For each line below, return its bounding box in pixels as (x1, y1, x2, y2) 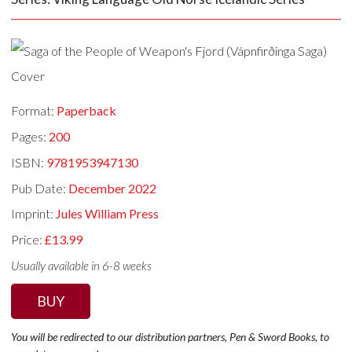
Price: (11, 232, 46, 247)
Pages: (11, 129, 49, 145)
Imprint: (11, 206, 57, 222)
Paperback (57, 103, 117, 119)
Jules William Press (56, 206, 159, 222)
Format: (11, 103, 57, 119)
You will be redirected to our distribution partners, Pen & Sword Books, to (11, 329, 330, 343)
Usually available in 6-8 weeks (11, 258, 152, 273)
